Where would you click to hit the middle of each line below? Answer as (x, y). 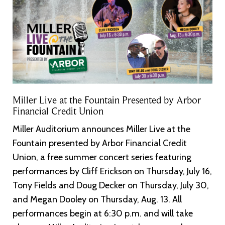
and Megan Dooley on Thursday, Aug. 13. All (97, 199)
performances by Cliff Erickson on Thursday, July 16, (112, 171)
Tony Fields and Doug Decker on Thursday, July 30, (111, 185)
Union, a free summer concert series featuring (102, 157)
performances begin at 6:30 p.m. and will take (103, 213)
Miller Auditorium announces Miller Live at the (101, 129)
